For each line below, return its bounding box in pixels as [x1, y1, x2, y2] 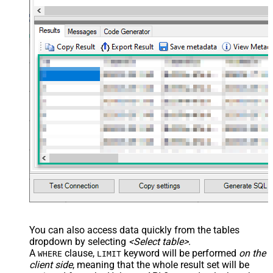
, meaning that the [73, 258, 152, 271]
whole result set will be [152, 258, 249, 271]
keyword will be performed [121, 247, 239, 259]
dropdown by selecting [29, 235, 129, 247]
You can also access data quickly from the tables [29, 224, 239, 236]
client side [29, 258, 73, 271]
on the [239, 247, 266, 259]
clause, [62, 247, 97, 259]
